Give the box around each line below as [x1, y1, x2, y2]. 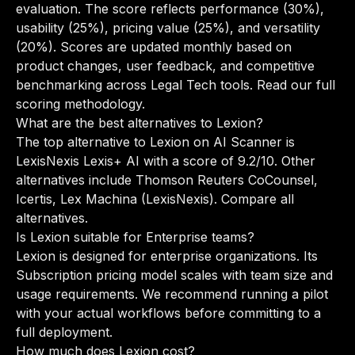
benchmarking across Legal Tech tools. [16, 77, 257, 93]
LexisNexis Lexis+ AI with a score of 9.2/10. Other [16, 153, 315, 169]
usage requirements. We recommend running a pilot [16, 286, 328, 302]
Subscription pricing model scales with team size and [16, 267, 333, 283]
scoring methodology [16, 96, 142, 112]
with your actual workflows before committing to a [16, 305, 321, 321]
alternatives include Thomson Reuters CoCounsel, [16, 172, 318, 188]
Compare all [221, 191, 294, 207]
